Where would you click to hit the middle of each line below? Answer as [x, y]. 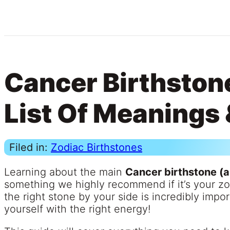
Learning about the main [65, 172]
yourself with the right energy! [77, 209]
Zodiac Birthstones [97, 148]
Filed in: [30, 148]
